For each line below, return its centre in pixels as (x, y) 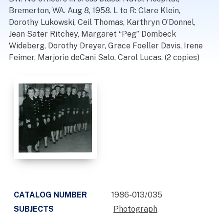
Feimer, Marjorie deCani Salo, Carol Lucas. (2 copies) (104, 57)
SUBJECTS (33, 209)
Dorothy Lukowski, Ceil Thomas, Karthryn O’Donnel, (102, 22)
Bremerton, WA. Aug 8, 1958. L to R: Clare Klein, (94, 11)
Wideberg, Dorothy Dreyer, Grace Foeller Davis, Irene (106, 46)
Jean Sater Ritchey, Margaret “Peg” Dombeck (92, 34)
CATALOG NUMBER (50, 195)
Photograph (135, 209)
